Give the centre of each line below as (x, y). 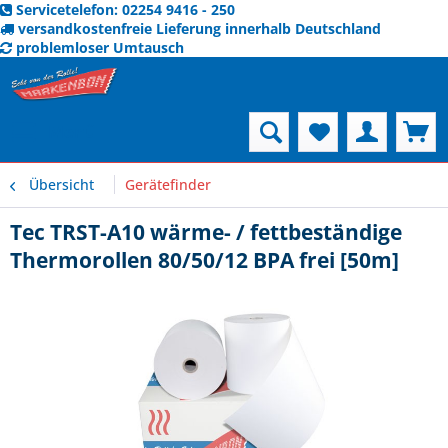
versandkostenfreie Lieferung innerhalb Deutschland (199, 28)
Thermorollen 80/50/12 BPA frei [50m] (204, 260)
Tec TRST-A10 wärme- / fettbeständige (206, 232)
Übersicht (61, 184)
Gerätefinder (168, 184)
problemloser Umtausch (100, 47)
